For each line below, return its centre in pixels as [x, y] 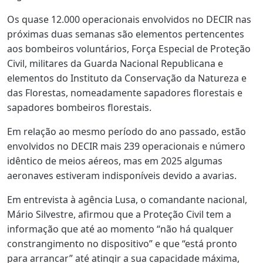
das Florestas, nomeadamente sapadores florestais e [125, 93]
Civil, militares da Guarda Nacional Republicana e [115, 64]
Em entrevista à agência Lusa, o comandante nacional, [127, 200]
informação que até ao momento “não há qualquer [120, 229]
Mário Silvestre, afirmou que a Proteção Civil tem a [119, 215]
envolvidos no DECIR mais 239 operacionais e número [126, 146]
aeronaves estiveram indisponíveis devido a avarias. [122, 176]
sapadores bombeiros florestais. [79, 108]
